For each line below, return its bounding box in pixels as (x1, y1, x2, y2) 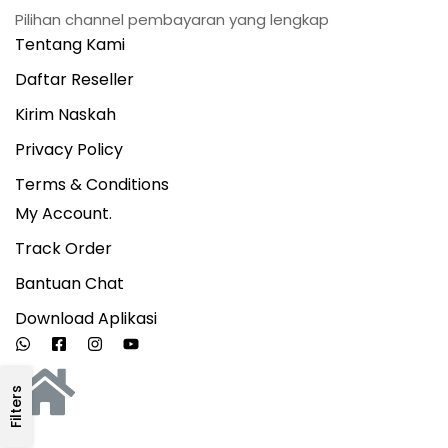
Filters (6, 385, 26, 428)
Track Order (15, 236, 112, 260)
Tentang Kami (15, 32, 125, 56)
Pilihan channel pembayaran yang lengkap (15, 8, 329, 30)
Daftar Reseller (15, 67, 134, 91)
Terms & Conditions (15, 172, 169, 196)
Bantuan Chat (15, 271, 124, 295)
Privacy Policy (15, 137, 123, 161)
